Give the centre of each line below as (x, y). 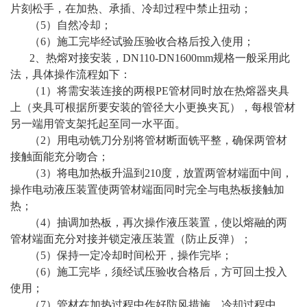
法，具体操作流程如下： (71, 75)
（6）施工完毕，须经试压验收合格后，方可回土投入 (158, 272)
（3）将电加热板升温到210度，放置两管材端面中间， (161, 173)
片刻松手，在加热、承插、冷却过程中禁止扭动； (131, 9)
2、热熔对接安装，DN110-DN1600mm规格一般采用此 (160, 58)
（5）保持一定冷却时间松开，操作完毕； (131, 256)
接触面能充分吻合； (60, 157)
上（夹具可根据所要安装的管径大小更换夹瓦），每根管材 (153, 108)
